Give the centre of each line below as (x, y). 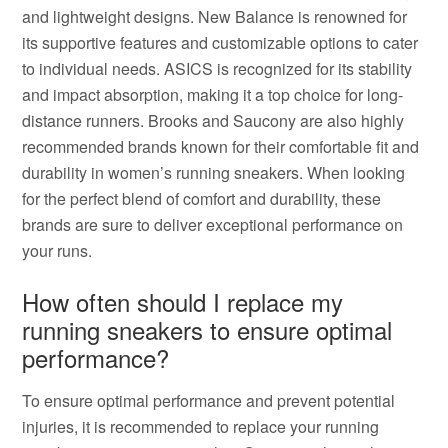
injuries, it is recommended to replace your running (201, 426)
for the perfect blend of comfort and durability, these (202, 198)
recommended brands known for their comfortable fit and (221, 146)
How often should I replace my (183, 301)
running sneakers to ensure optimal (207, 329)
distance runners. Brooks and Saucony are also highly (213, 120)
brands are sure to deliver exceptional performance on (213, 224)
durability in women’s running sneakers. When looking (214, 172)
